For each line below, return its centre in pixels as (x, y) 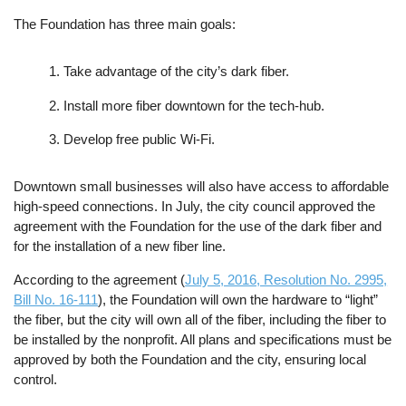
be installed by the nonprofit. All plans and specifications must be (203, 340)
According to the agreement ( (100, 280)
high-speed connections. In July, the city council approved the (195, 207)
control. (38, 380)
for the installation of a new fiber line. (122, 246)
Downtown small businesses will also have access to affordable (202, 187)
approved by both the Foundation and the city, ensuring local (190, 360)
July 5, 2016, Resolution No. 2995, (286, 280)
